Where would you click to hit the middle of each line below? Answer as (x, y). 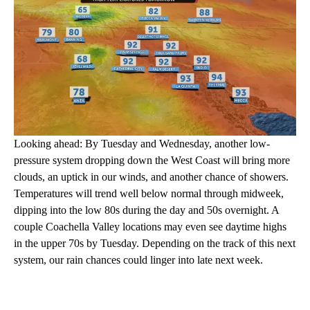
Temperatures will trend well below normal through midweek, (149, 193)
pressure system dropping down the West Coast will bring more (152, 160)
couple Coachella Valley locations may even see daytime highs (150, 226)
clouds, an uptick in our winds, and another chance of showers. (151, 176)
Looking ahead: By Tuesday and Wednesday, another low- (142, 143)
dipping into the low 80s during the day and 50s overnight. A (146, 210)
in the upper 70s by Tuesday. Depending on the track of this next (155, 243)
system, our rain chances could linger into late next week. (138, 259)
